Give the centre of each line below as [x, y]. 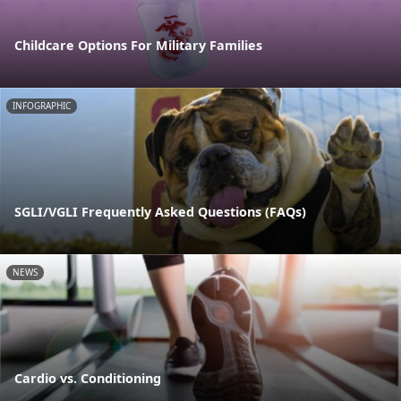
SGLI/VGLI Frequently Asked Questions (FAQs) [160, 212]
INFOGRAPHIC [42, 105]
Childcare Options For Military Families [138, 45]
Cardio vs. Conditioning [88, 379]
